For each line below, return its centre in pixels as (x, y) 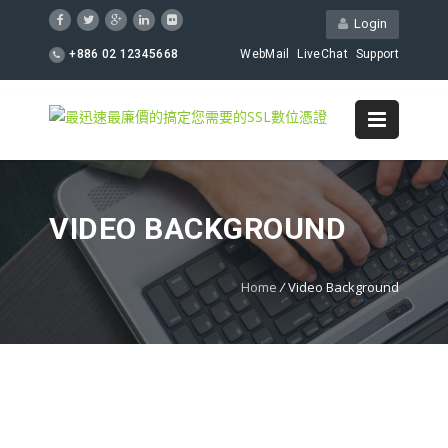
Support (377, 54)
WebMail (265, 54)
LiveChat (322, 54)
